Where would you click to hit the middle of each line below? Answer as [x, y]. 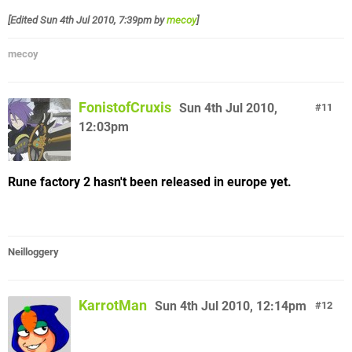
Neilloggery [33, 251]
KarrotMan [113, 305]
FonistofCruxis [125, 107]
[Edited [24, 20]
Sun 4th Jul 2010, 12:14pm [231, 306]
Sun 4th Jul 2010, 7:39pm [96, 20]
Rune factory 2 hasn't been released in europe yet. [150, 181]
